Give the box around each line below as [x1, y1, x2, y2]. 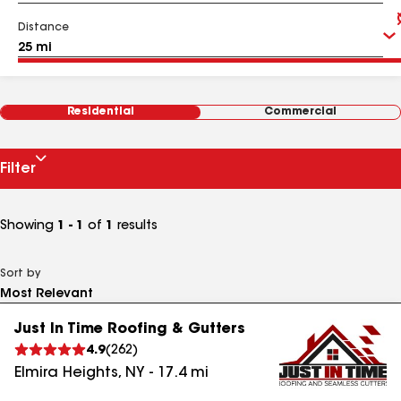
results [114, 220, 158, 233]
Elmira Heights [14, 366, 118, 380]
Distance [18, 22, 69, 33]
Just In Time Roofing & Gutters [14, 322, 245, 337]
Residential [67, 107, 134, 117]
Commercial [264, 107, 337, 117]
